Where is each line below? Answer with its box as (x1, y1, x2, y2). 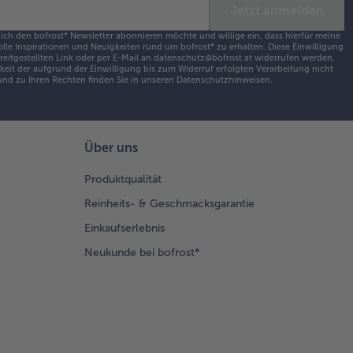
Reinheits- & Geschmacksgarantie (84, 197, 255, 211)
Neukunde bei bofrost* (84, 246, 200, 260)
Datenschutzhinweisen (176, 75, 270, 86)
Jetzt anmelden (230, 3, 325, 19)
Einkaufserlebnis (84, 221, 165, 236)
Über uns (84, 140, 138, 156)
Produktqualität (84, 173, 162, 187)
